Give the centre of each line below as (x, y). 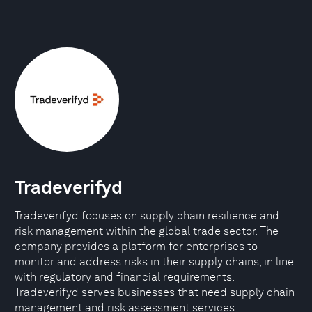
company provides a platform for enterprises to (136, 246)
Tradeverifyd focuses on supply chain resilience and (147, 216)
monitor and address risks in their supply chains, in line (154, 262)
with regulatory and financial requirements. (124, 277)
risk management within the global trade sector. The (147, 231)
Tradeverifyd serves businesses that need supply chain (155, 292)
